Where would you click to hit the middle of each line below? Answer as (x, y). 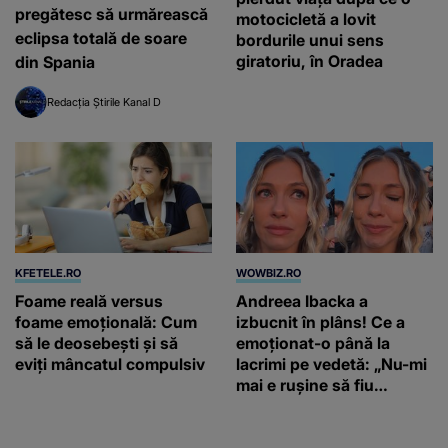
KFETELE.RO (48, 272)
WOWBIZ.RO (268, 272)
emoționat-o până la (313, 342)
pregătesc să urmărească (111, 14)
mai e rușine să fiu (305, 384)
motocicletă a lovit (306, 19)
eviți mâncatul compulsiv (110, 363)
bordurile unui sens (310, 40)
